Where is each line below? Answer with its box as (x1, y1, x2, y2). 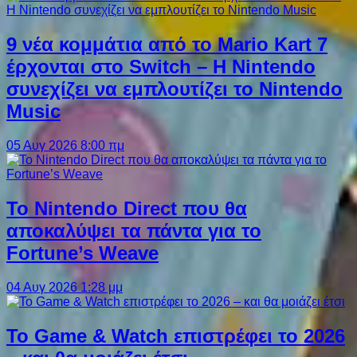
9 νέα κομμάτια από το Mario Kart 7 (6, 33, 328, 56)
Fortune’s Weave (6, 242, 159, 265)
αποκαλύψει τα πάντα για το (6, 220, 261, 242)
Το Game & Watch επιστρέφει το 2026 (6, 325, 345, 347)
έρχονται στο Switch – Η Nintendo (6, 56, 316, 78)
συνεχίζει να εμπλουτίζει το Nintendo (6, 78, 343, 100)
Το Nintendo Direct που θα (6, 198, 247, 220)
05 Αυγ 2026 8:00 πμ (6, 139, 124, 153)
